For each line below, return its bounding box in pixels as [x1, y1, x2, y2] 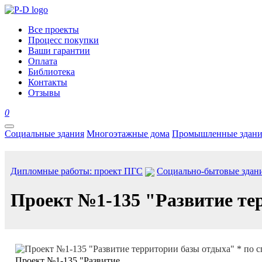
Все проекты [28, 25, 79, 35]
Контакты [28, 77, 67, 87]
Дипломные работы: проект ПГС [11, 166, 143, 176]
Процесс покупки [28, 35, 99, 45]
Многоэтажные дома [87, 129, 170, 139]
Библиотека [28, 67, 75, 77]
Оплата [28, 56, 57, 66]
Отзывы [28, 88, 60, 98]
